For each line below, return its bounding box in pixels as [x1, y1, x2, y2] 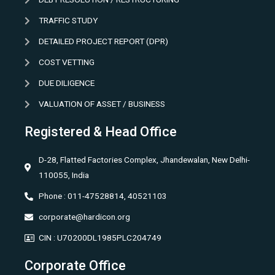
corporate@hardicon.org [38, 212, 130, 222]
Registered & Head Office [25, 124, 177, 139]
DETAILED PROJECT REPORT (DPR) [38, 36, 168, 46]
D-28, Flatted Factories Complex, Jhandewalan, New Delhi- [38, 155, 250, 165]
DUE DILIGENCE [38, 78, 95, 88]
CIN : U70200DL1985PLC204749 [38, 233, 161, 242]
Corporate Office [25, 258, 126, 273]
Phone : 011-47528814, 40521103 [38, 191, 167, 201]
